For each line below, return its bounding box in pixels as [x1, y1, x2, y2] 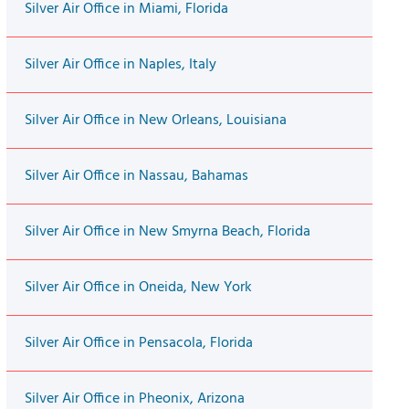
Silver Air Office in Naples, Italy [24, 53, 216, 78]
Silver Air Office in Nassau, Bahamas [24, 164, 248, 189]
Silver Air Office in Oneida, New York [24, 276, 252, 300]
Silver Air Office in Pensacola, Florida [24, 331, 253, 356]
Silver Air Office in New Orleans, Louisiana [24, 109, 287, 133]
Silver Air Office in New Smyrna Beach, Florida [24, 220, 310, 245]
